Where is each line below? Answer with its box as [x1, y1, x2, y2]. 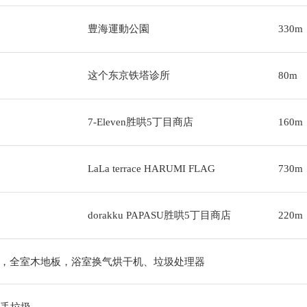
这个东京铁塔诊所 [87, 70, 170, 81]
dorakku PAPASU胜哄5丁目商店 [87, 210, 231, 221]
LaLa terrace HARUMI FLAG [87, 163, 215, 174]
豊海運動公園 [87, 23, 149, 34]
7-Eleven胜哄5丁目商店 [87, 116, 193, 127]
